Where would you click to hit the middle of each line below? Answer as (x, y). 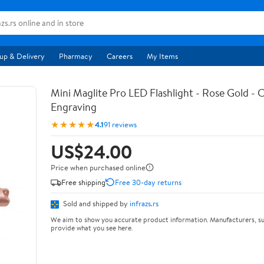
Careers (120, 56)
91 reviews (120, 124)
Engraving (74, 107)
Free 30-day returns (148, 182)
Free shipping (83, 182)
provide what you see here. (92, 227)
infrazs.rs (144, 203)
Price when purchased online (98, 167)
